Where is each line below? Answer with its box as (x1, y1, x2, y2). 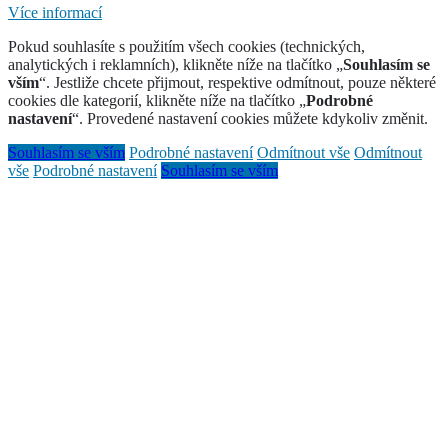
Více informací (8, 4, 102, 22)
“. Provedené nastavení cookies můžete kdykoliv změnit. (72, 110, 428, 128)
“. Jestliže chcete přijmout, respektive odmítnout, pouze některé (39, 74, 436, 92)
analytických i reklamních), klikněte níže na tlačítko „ (8, 56, 343, 74)
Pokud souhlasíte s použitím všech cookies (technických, (8, 38, 365, 56)
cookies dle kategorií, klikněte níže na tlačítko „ (8, 92, 306, 110)
